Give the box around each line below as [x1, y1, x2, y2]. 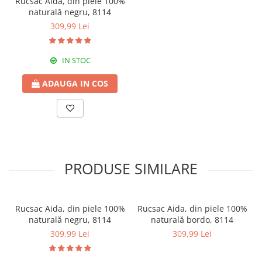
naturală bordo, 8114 [151, 214, 233, 225]
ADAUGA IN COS [42, 78, 108, 89]
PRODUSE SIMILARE [64, 158, 198, 178]
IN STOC [60, 55, 91, 65]
